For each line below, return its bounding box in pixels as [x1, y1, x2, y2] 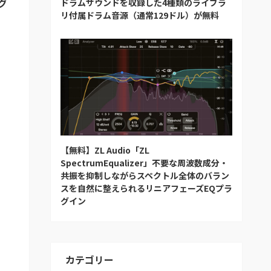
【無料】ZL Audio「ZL [60, 143, 149, 156]
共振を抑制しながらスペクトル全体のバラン [60, 169, 229, 181]
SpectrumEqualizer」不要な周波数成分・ [60, 156, 228, 169]
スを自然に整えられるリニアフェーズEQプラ [60, 181, 232, 194]
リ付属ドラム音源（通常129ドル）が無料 [60, 8, 219, 21]
